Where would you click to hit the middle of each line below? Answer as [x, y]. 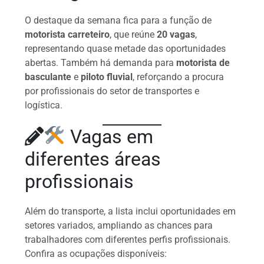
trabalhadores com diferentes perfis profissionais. [128, 239]
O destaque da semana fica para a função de [118, 20]
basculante [48, 77]
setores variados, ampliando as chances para [119, 225]
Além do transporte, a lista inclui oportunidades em [131, 211]
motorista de [203, 62]
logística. [44, 105]
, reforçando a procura [179, 77]
